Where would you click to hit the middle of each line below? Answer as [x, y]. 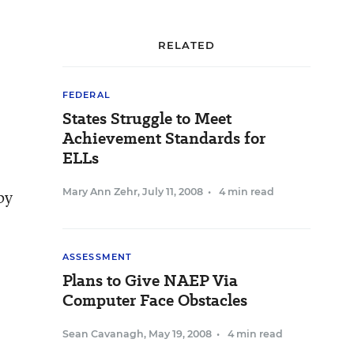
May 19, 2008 [180, 334]
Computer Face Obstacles [155, 300]
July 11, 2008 [173, 192]
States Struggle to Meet [147, 119]
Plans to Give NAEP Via [150, 281]
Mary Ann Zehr [100, 192]
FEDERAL [87, 95]
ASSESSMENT [97, 257]
